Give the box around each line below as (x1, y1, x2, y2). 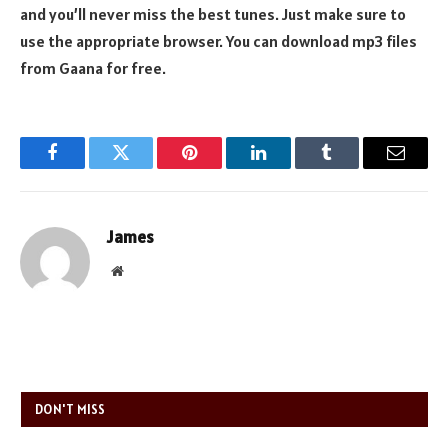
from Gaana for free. (20, 57, 166, 78)
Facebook (50, 158, 121, 177)
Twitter (119, 158, 172, 177)
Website (122, 262, 167, 277)
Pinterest (188, 158, 252, 177)
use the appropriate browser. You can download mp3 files (20, 30, 417, 51)
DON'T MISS (35, 400, 106, 418)
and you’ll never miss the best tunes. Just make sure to (20, 3, 406, 24)
